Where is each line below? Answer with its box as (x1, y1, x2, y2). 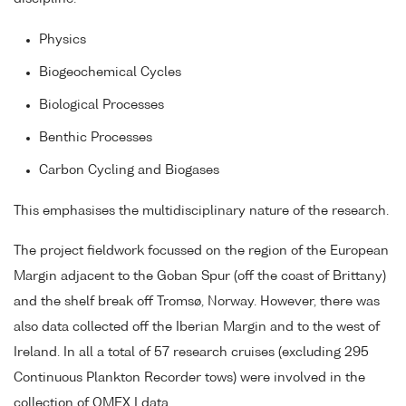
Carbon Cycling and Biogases (39, 163, 219, 177)
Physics (39, 33, 86, 46)
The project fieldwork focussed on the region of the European (14, 245, 389, 258)
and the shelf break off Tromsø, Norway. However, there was (14, 295, 380, 309)
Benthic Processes (39, 130, 152, 144)
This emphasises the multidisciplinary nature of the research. (14, 204, 389, 217)
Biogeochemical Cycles (39, 65, 181, 79)
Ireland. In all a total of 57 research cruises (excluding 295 (14, 346, 369, 360)
